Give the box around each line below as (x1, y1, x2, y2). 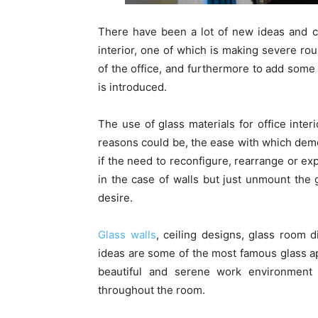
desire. (98, 191, 133, 205)
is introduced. (98, 80, 167, 94)
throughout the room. (98, 283, 205, 297)
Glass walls (98, 228, 156, 242)
